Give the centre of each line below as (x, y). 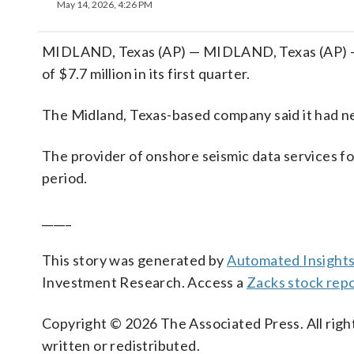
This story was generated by (135, 260)
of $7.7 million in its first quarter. (146, 73)
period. (65, 178)
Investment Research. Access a (144, 282)
